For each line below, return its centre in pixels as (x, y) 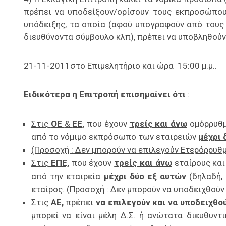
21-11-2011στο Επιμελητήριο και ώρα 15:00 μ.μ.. (120, 66)
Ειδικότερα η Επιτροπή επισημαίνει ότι (106, 95)
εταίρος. (49, 189)
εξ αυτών (168, 176)
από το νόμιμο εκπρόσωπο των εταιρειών (115, 137)
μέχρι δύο (124, 176)
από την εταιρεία (68, 176)
